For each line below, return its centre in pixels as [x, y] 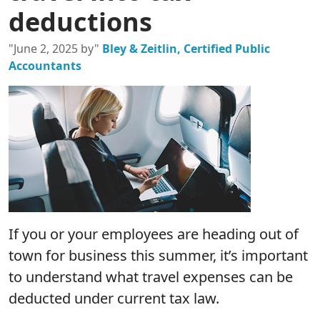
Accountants [45, 66]
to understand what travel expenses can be [151, 277]
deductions [80, 22]
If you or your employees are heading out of [154, 234]
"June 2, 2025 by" [55, 49]
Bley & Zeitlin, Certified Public [186, 49]
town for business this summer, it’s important [158, 256]
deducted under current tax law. [114, 299]
